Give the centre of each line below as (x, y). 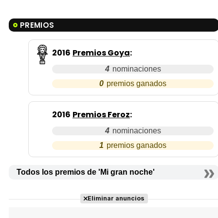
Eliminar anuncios (116, 199)
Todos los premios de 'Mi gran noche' (86, 172)
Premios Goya (101, 53)
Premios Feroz (101, 115)
